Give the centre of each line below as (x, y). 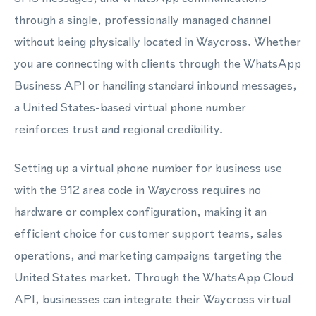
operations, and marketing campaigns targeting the (148, 255)
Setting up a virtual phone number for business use (148, 168)
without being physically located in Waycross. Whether (158, 42)
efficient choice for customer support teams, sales (148, 233)
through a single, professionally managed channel (142, 20)
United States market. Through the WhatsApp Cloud (154, 277)
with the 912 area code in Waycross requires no (138, 190)
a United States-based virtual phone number (130, 107)
